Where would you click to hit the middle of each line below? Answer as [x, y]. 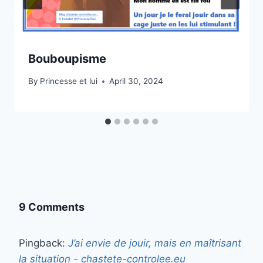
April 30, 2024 [136, 81]
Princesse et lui [69, 81]
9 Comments [52, 207]
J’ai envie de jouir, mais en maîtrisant [155, 243]
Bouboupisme [67, 58]
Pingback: [43, 243]
